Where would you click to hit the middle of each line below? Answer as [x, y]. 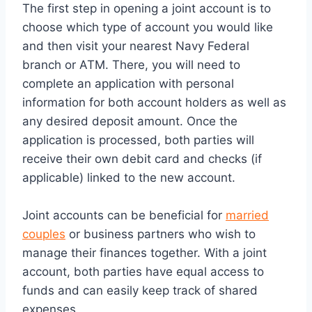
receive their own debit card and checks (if [142, 158]
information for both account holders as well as [154, 102]
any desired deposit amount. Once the [130, 121]
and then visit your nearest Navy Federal [136, 46]
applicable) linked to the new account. [129, 177]
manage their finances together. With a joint [145, 252]
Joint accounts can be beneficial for [124, 215]
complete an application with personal [128, 83]
